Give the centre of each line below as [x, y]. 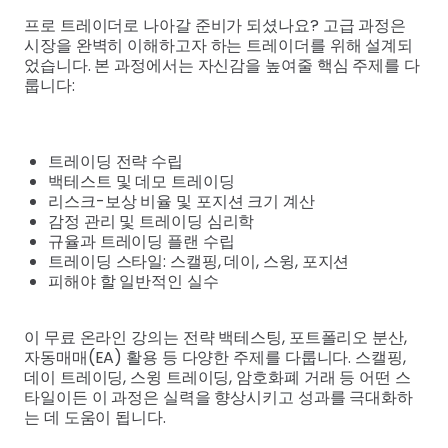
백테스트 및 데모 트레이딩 [141, 181]
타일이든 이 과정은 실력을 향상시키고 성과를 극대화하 [219, 397]
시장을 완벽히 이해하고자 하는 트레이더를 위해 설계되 [219, 45]
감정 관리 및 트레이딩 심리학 [151, 221]
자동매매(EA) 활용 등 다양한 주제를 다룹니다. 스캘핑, [215, 357]
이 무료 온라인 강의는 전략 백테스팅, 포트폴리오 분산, [215, 337]
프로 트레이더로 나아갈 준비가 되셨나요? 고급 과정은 [215, 25]
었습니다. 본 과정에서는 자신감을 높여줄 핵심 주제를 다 [222, 65]
